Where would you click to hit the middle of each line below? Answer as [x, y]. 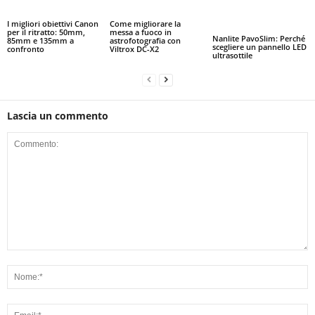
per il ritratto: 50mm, [46, 32]
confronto [26, 49]
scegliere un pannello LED [259, 46]
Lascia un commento [58, 115]
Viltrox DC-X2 [134, 49]
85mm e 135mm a [40, 40]
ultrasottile [232, 55]
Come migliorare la [145, 23]
